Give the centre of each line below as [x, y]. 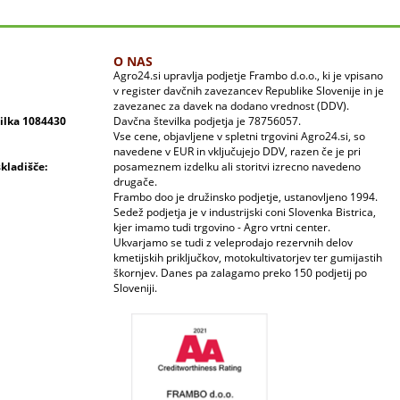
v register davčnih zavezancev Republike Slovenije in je [249, 91]
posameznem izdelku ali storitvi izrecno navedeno [237, 167]
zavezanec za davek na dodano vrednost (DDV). [231, 106]
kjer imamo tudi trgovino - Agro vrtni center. [222, 228]
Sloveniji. [135, 288]
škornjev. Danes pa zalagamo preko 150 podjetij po [240, 273]
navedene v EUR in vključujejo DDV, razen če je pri [237, 152]
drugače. [135, 182]
